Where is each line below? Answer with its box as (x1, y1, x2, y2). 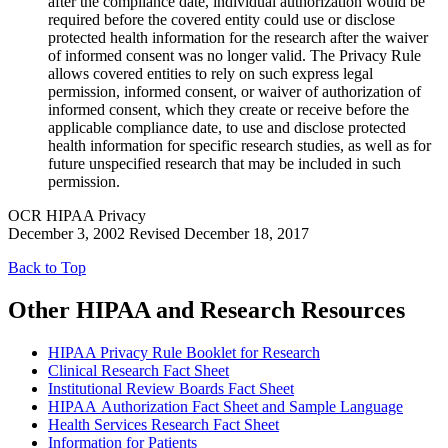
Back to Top (8, 259, 86, 277)
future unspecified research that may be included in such (48, 155, 401, 173)
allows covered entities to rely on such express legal (48, 65, 373, 83)
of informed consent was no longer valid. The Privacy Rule (48, 47, 421, 65)
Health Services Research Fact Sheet (48, 415, 279, 433)
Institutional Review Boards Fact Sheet (48, 379, 294, 397)
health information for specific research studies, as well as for (48, 137, 431, 155)
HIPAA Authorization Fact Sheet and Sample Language (48, 397, 403, 415)
